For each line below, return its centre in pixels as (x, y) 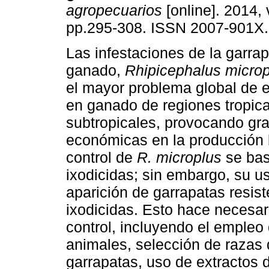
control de (101, 158)
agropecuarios (114, 11)
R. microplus (179, 158)
